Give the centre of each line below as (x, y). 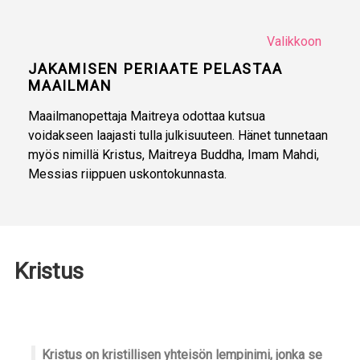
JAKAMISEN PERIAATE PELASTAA (155, 69)
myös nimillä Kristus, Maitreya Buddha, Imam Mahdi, (174, 155)
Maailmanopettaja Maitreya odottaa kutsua (147, 116)
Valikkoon (294, 41)
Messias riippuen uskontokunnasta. (127, 174)
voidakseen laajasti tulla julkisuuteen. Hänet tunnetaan (178, 135)
